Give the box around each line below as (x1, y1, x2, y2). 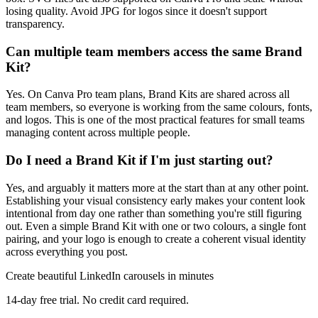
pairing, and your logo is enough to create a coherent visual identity (6, 232, 306, 245)
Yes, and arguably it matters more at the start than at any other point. (6, 181, 309, 194)
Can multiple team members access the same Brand (6, 43, 302, 59)
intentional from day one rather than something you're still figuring (6, 207, 302, 219)
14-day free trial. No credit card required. (6, 293, 189, 306)
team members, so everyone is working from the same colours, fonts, (6, 101, 312, 114)
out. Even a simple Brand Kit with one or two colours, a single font (6, 219, 306, 232)
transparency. (6, 17, 65, 30)
